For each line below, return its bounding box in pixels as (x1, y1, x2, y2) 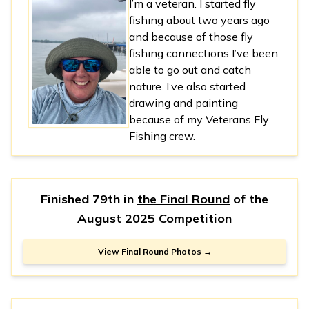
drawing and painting (129, 96, 239, 110)
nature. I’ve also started (129, 79, 246, 94)
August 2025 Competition (77, 210, 232, 227)
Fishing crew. (129, 129, 196, 143)
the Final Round (137, 191, 230, 208)
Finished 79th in (41, 191, 137, 208)
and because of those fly (129, 30, 254, 44)
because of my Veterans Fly (129, 112, 270, 127)
